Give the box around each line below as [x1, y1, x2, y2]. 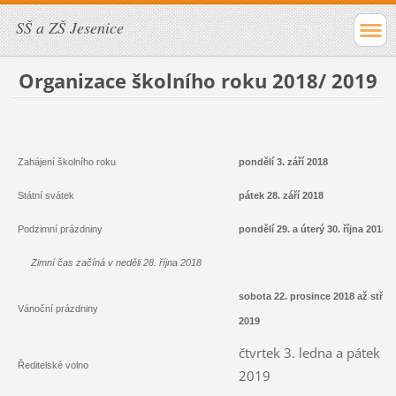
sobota [238, 290, 274, 301]
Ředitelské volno [17, 359, 88, 370]
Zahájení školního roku [17, 156, 121, 167]
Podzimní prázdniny [17, 223, 103, 234]
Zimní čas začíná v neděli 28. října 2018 [17, 256, 202, 268]
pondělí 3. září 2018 [238, 156, 328, 167]
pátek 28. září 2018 [238, 189, 324, 201]
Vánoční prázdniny [17, 302, 98, 314]
